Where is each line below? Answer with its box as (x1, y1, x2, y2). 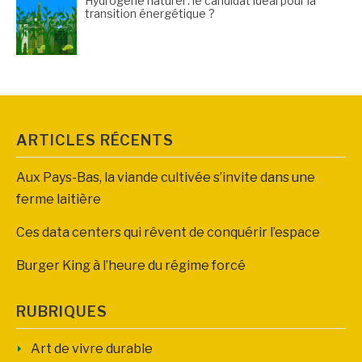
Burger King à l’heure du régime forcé (16, 257, 246, 273)
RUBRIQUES (16, 302, 107, 320)
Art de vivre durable (31, 340, 153, 356)
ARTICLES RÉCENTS (16, 131, 174, 149)
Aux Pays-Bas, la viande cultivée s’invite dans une (16, 169, 315, 185)
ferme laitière (16, 191, 101, 207)
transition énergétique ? (85, 6, 215, 20)
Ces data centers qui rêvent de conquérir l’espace (16, 224, 320, 240)
